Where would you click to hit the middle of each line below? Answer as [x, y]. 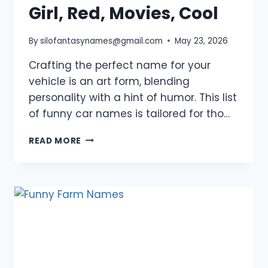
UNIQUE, [100, 188]
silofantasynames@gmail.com [102, 41]
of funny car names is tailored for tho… [129, 113]
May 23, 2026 [202, 41]
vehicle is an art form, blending [109, 81]
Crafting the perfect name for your [120, 65]
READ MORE [55, 141]
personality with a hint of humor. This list [133, 97]
